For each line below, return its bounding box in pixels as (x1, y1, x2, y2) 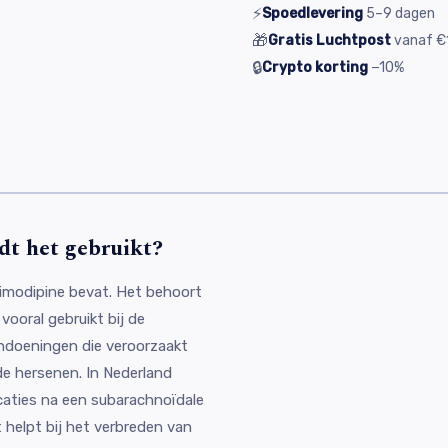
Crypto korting (262, 59, 368, 76)
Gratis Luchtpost (268, 32, 391, 49)
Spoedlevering (262, 5, 363, 22)
